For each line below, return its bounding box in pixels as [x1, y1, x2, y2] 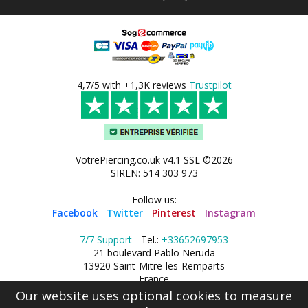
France [139, 272, 169, 285]
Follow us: [131, 193, 177, 206]
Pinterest [152, 206, 196, 219]
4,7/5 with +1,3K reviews [76, 78, 189, 91]
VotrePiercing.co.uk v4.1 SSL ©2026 [75, 153, 233, 166]
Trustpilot [188, 78, 232, 91]
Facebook [52, 206, 98, 219]
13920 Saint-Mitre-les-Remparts [83, 259, 225, 272]
